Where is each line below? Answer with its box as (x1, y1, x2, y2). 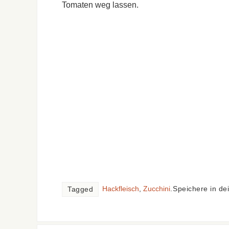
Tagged (67, 185, 93, 193)
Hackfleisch (102, 185, 139, 193)
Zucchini (143, 185, 170, 193)
